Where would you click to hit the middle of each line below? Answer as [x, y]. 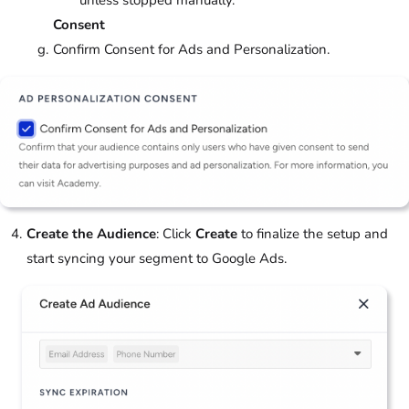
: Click [176, 233]
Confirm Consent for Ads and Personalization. [191, 50]
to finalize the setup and [313, 233]
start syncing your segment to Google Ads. [157, 258]
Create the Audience [91, 233]
